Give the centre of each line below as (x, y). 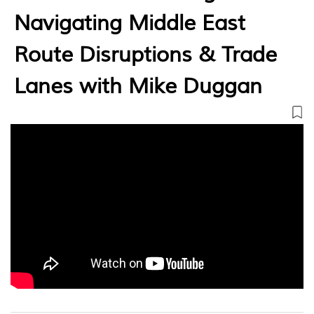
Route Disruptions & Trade (145, 55)
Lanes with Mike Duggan (138, 86)
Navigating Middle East (130, 23)
